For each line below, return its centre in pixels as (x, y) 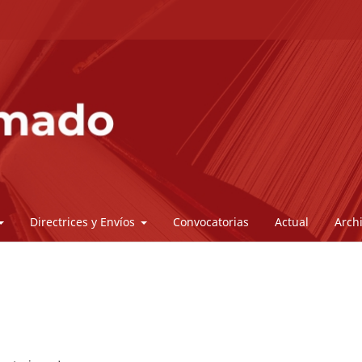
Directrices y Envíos (84, 222)
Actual (292, 222)
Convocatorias (211, 222)
